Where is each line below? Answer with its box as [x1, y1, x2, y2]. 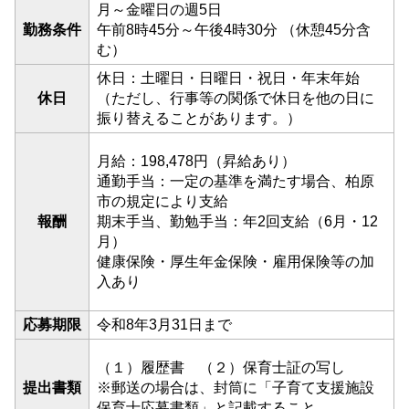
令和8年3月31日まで [97, 317, 232, 332]
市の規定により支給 [97, 194, 228, 209]
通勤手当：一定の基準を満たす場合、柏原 [97, 173, 374, 189]
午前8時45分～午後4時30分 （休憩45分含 [97, 22, 371, 37]
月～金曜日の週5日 [97, 2, 222, 17]
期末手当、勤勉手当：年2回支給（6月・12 [97, 214, 378, 229]
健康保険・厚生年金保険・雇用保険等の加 [97, 254, 374, 269]
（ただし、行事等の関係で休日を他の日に [97, 90, 374, 106]
